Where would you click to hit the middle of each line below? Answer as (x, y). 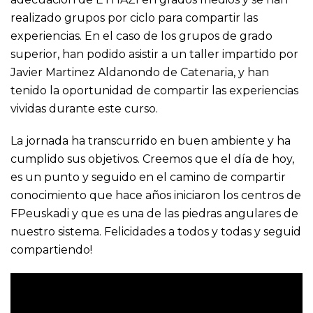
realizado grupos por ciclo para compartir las (134, 18)
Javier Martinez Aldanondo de (95, 73)
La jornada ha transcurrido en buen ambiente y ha (151, 141)
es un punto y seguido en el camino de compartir (148, 177)
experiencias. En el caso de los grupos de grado (141, 36)
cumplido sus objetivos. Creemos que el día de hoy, (152, 159)
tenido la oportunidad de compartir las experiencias (154, 91)
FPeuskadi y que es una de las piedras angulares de (154, 214)
